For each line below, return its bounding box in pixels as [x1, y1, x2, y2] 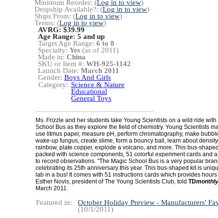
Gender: [38, 73, 64, 81]
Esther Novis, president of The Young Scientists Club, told [36, 178, 188, 185]
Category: [38, 81, 68, 89]
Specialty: [38, 46, 70, 54]
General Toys [71, 94, 111, 102]
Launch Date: [38, 67, 81, 74]
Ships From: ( [35, 12, 75, 20]
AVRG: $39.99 [38, 26, 85, 34]
